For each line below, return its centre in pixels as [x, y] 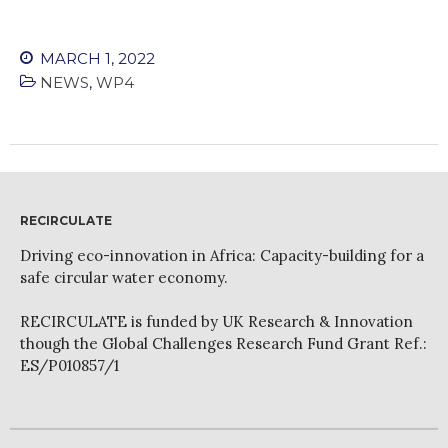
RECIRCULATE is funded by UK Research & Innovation [216, 321]
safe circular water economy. [124, 277]
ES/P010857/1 [69, 365]
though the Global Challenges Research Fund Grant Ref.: [223, 343]
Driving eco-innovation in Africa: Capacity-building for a [222, 255]
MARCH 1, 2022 [95, 58]
